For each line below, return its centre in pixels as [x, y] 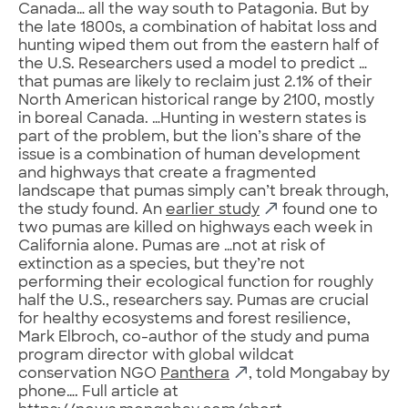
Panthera [195, 374]
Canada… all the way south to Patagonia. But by [194, 10]
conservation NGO [89, 374]
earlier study [213, 210]
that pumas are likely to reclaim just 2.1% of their [195, 82]
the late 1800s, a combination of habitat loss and [198, 28]
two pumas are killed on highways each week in [195, 228]
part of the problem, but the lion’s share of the [190, 137]
